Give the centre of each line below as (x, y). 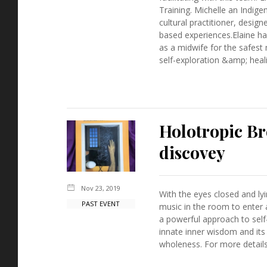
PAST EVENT (101, 203)
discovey (192, 152)
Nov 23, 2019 (101, 188)
